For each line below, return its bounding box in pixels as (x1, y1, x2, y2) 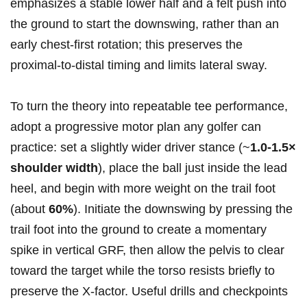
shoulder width (10, 161, 98, 175)
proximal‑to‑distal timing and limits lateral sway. (10, 58, 267, 73)
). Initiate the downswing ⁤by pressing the (73, 202, 293, 217)
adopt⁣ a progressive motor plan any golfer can (10, 120, 261, 134)
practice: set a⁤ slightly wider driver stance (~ (10, 140, 250, 155)
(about (10, 202, 49, 217)
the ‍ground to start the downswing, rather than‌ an (10, 17, 279, 32)
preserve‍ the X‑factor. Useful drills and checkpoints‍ (10, 284, 288, 299)
